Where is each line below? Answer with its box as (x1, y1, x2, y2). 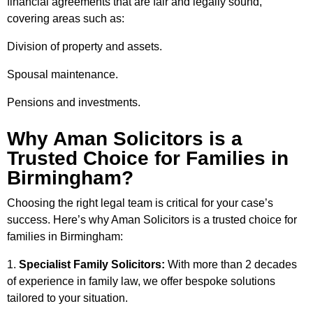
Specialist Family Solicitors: (19, 259, 165, 270)
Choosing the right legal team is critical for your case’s (7, 197, 273, 209)
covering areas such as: (7, 13, 124, 24)
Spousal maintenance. (7, 68, 118, 80)
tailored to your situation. (7, 292, 128, 304)
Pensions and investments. (7, 96, 140, 108)
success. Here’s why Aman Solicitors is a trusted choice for (7, 214, 297, 226)
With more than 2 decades (165, 259, 297, 270)
